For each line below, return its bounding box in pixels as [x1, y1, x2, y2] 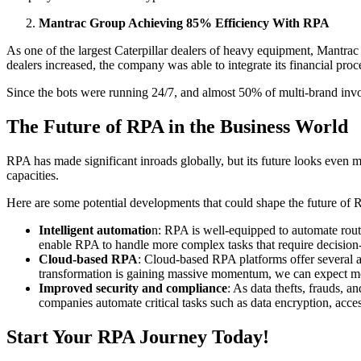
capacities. [6, 168, 62, 183]
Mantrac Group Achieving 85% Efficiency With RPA [39, 16, 330, 31]
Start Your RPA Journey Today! [6, 326, 269, 347]
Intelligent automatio [39, 223, 151, 238]
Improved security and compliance [39, 281, 227, 296]
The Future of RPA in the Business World [6, 116, 348, 138]
